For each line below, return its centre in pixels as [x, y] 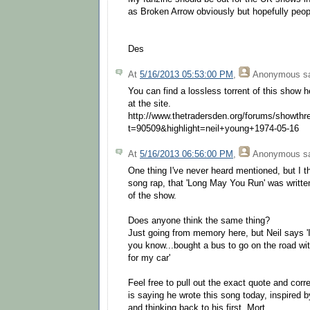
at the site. [149, 103]
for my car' [149, 258]
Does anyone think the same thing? [199, 221]
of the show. [152, 196]
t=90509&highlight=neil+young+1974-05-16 [213, 128]
